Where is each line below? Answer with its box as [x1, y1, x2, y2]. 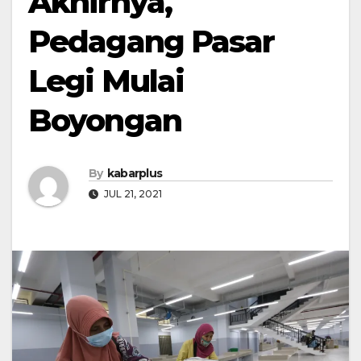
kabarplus [106, 166, 163, 181]
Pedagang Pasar [28, 23, 275, 60]
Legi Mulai [28, 62, 185, 100]
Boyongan [28, 102, 181, 139]
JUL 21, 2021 [102, 188, 162, 201]
